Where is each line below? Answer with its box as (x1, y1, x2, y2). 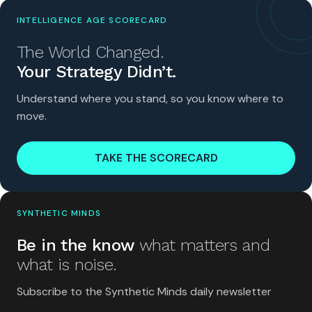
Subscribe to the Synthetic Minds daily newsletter (17, 284, 272, 299)
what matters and (139, 235, 270, 256)
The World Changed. (17, 42, 164, 63)
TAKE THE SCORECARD (94, 150, 218, 166)
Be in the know (17, 235, 139, 256)
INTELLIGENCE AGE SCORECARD (17, 15, 168, 26)
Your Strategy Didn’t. (17, 62, 176, 82)
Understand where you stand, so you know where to (17, 91, 283, 107)
